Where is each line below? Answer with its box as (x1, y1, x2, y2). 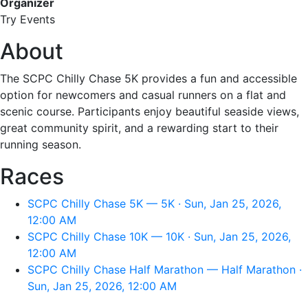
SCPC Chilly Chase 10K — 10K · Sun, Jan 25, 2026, (27, 230, 291, 243)
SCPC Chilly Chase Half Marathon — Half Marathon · (27, 263, 302, 276)
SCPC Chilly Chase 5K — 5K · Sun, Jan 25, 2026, (27, 197, 281, 210)
